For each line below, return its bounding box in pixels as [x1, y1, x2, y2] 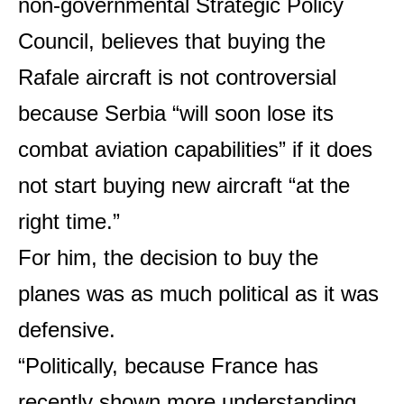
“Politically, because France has [18, 353, 318, 379]
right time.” [18, 209, 120, 234]
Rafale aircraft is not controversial [18, 65, 336, 90]
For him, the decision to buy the [18, 245, 318, 271]
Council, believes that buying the [18, 29, 326, 54]
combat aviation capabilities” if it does [18, 137, 372, 162]
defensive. [18, 317, 115, 343]
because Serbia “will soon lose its [18, 101, 334, 126]
